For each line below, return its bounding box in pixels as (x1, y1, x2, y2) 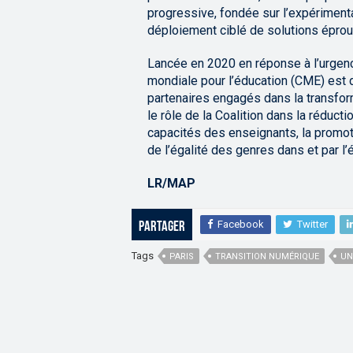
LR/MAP (147, 176, 195, 191)
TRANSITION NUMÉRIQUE (215, 251, 319, 262)
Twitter (297, 218, 328, 231)
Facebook (217, 218, 264, 231)
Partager (139, 220, 185, 236)
